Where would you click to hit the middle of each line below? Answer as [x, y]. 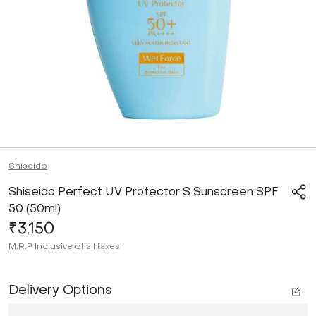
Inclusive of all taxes [77, 246]
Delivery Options [60, 290]
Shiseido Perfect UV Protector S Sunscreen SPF [143, 192]
